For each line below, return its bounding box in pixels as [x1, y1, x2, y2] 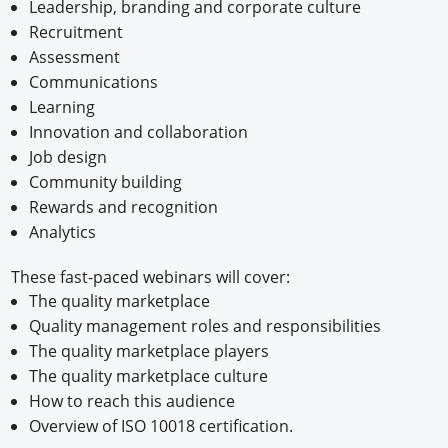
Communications [28, 71, 158, 94]
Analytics [28, 221, 100, 244]
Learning [28, 96, 95, 119]
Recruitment [28, 21, 123, 44]
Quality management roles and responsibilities [28, 315, 381, 338]
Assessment [28, 46, 120, 69]
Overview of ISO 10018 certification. [28, 415, 293, 438]
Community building [28, 171, 182, 194]
